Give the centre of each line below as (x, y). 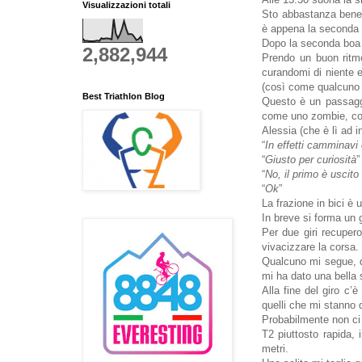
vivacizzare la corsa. (310, 247)
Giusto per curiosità (311, 160)
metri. (275, 349)
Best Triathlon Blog (124, 96)
